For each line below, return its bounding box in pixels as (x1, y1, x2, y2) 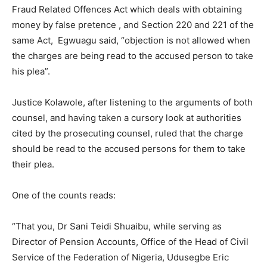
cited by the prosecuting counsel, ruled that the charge (12, 128, 243, 139)
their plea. (12, 159, 54, 170)
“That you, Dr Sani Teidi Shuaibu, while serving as (12, 221, 222, 232)
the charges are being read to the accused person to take (12, 50, 253, 62)
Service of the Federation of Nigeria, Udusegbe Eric (12, 252, 229, 263)
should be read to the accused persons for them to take (12, 143, 246, 155)
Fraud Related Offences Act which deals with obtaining (12, 4, 242, 15)
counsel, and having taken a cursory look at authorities (12, 112, 241, 124)
